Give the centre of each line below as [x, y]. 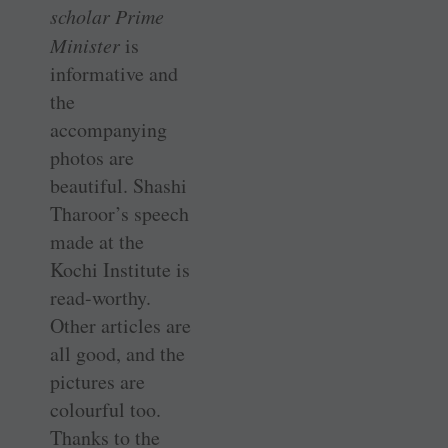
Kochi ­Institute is [120, 269]
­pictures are [97, 381]
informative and [114, 73]
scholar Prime [107, 15]
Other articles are [120, 325]
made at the [97, 241]
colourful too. [105, 409]
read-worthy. [100, 297]
